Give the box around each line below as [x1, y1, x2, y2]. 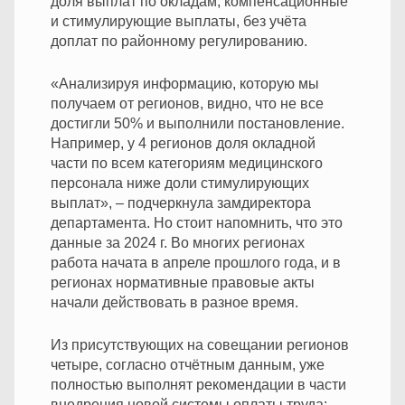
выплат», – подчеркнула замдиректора [51, 194, 311, 211]
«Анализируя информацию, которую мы [51, 75, 319, 91]
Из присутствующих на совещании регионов [51, 336, 349, 353]
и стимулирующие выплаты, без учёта [51, 13, 306, 29]
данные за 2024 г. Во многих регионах [51, 234, 305, 250]
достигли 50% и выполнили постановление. [51, 115, 344, 131]
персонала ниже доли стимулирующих [51, 174, 309, 191]
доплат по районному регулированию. [51, 33, 307, 49]
